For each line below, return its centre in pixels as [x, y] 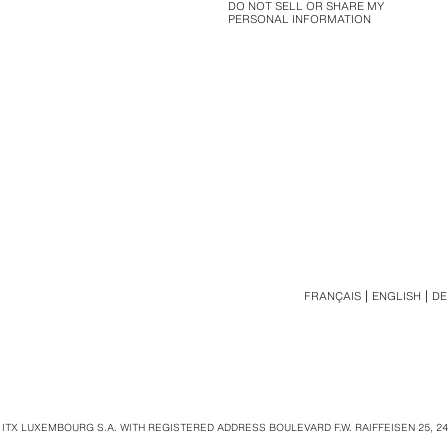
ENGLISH [397, 296]
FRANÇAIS [333, 296]
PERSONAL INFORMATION [299, 19]
